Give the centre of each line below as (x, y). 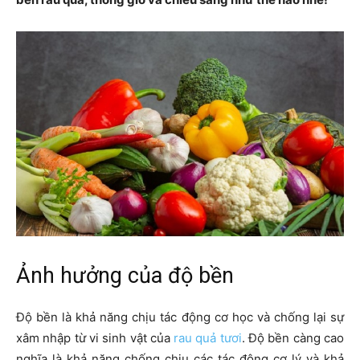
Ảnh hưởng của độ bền (125, 276)
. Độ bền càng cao (293, 338)
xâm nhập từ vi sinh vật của (95, 338)
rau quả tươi (208, 338)
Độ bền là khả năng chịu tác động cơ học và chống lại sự (180, 317)
